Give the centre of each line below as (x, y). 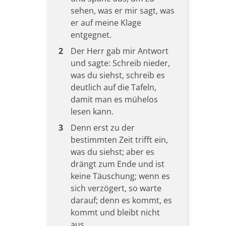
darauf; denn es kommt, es (121, 200)
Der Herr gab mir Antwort (119, 51)
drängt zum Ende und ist (117, 164)
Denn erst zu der (102, 127)
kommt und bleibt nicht (115, 212)
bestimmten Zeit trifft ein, (119, 139)
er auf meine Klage (106, 22)
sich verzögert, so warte (116, 188)
